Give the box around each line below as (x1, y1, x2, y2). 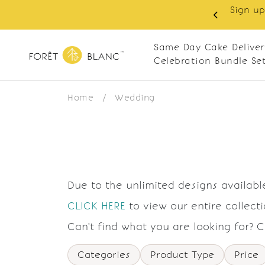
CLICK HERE (67, 199, 125, 212)
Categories (77, 248, 130, 260)
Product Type (150, 248, 214, 260)
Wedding (115, 92, 155, 103)
